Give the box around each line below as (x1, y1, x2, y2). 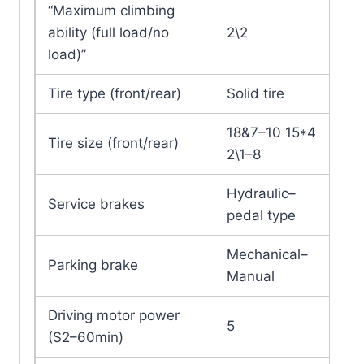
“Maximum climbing (48, 2, 175, 19)
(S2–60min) (48, 329, 123, 346)
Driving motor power (48, 307, 180, 324)
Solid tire (227, 85, 284, 102)
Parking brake (48, 257, 138, 274)
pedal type (227, 207, 296, 224)
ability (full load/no (48, 24, 169, 41)
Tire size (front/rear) (48, 135, 179, 152)
